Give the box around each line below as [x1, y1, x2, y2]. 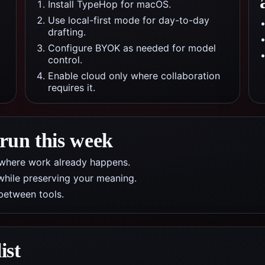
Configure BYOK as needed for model [48, 42, 216, 54]
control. [48, 54, 82, 66]
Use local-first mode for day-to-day [48, 14, 209, 26]
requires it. [48, 82, 95, 93]
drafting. [48, 26, 86, 38]
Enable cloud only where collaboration [48, 70, 220, 82]
